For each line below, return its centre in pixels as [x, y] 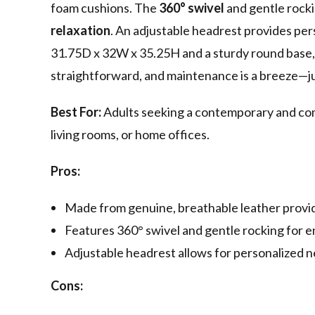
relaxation [81, 31]
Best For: [76, 112]
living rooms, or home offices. [130, 135]
